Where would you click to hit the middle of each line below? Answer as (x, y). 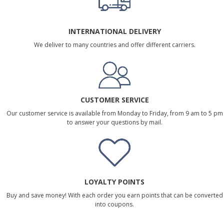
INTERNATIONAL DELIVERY (114, 31)
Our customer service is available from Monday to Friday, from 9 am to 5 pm (114, 113)
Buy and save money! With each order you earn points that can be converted (114, 195)
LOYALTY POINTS (114, 181)
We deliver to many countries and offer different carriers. (114, 44)
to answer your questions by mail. (114, 122)
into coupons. (114, 204)
